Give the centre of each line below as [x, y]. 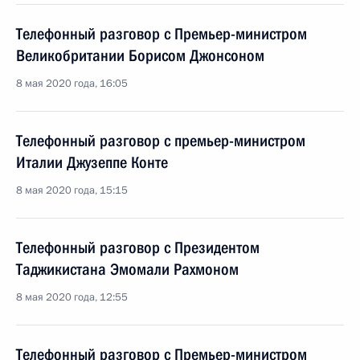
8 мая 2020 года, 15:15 [72, 190]
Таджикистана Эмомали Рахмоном [127, 269]
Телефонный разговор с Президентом [138, 247]
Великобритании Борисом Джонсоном [140, 55]
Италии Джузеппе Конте [92, 162]
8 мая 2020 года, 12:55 [72, 297]
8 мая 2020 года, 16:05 [72, 84]
